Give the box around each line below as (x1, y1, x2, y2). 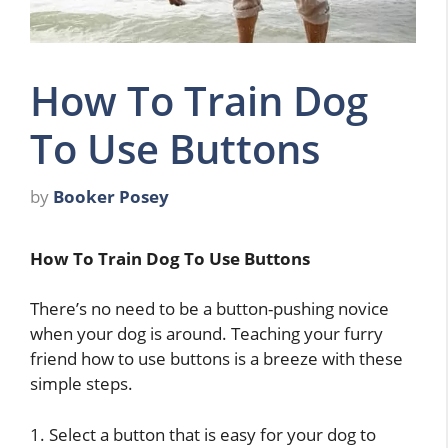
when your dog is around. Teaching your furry (30, 322, 383, 346)
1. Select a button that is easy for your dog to (30, 422, 376, 446)
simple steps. (30, 372, 133, 396)
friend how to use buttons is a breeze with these (30, 347, 403, 371)
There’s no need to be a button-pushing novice (30, 297, 389, 321)
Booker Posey (53, 184, 169, 208)
